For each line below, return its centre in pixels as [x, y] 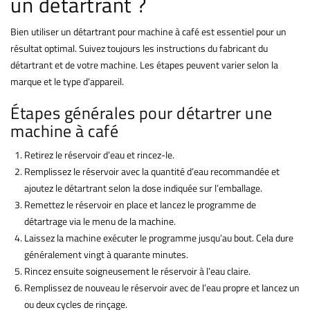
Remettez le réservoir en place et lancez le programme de [140, 205]
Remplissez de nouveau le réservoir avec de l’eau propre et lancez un [162, 288]
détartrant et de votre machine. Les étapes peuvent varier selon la [144, 65]
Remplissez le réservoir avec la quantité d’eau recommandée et [152, 172]
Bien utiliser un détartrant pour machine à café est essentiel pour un [148, 32]
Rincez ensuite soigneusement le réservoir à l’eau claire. [137, 271]
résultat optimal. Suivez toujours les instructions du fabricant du [139, 48]
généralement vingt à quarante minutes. [106, 255]
